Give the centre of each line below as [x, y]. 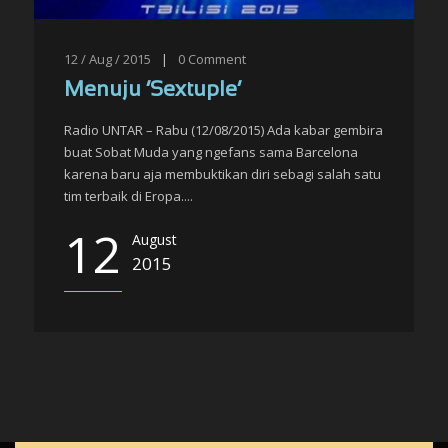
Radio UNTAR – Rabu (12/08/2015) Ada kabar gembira [223, 130]
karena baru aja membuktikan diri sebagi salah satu [222, 174]
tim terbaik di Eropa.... [128, 196]
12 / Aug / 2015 [107, 59]
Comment [217, 59]
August [154, 239]
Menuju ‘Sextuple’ [152, 90]
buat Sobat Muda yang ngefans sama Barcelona [211, 152]
